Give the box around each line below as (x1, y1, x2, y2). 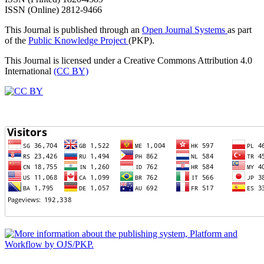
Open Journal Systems (142, 24, 227, 35)
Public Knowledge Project (28, 35, 128, 45)
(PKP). (128, 35, 154, 45)
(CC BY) (54, 65, 88, 76)
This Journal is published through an (5, 24, 142, 35)
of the (5, 35, 28, 45)
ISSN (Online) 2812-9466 (5, 4, 102, 15)
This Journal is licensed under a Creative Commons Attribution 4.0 (5, 55, 252, 65)
